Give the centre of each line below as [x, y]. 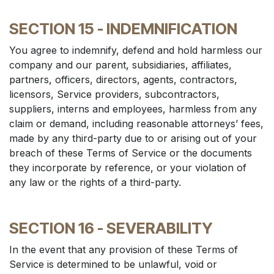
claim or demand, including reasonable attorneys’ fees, [136, 124]
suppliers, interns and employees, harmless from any [133, 109]
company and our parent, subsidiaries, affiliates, [120, 65]
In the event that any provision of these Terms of [124, 250]
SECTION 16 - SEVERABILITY [111, 228]
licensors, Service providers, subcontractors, [114, 94]
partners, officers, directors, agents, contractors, [123, 80]
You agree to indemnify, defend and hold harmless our [136, 50]
